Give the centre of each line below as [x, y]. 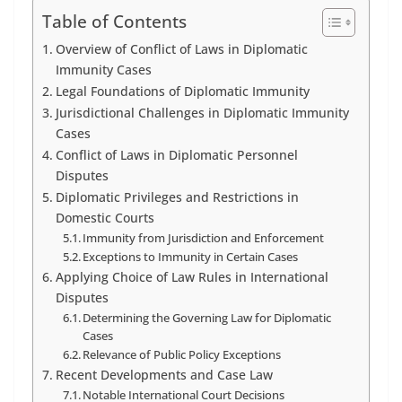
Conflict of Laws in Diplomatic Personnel [176, 155]
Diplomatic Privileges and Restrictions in [177, 197]
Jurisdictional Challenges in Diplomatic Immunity [202, 113]
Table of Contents [114, 22]
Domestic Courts [105, 218]
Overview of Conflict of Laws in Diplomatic [181, 49]
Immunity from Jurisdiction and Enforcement [204, 238]
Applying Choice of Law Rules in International [192, 277]
